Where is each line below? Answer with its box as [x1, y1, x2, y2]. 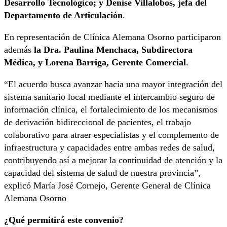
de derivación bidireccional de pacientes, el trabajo [4, 117, 191, 128]
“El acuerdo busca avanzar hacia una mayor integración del [4, 79, 222, 90]
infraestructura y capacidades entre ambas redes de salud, [4, 142, 215, 153]
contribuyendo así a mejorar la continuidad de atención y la [4, 155, 222, 166]
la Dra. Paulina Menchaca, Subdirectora [34, 45, 193, 55]
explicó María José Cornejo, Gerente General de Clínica [4, 180, 211, 191]
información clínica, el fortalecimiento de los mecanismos [4, 104, 217, 115]
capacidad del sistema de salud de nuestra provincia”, [4, 168, 201, 178]
